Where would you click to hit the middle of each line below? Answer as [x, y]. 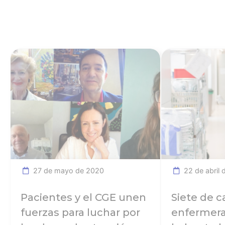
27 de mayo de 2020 [67, 171]
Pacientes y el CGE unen [83, 198]
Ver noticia [141, 55]
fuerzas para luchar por [80, 213]
